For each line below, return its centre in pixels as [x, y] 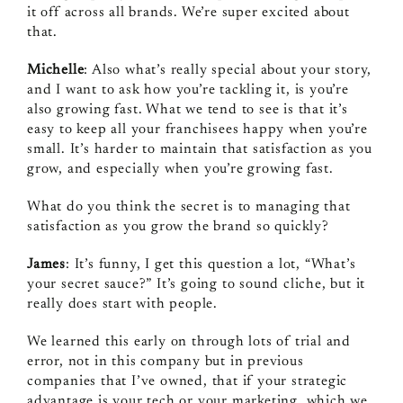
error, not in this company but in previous [165, 361]
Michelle [55, 70]
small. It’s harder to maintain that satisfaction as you [199, 149]
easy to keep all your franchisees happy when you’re [197, 129]
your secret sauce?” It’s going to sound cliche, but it [196, 284]
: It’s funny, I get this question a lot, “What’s [210, 264]
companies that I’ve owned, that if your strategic [187, 381]
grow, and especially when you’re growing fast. [180, 169]
